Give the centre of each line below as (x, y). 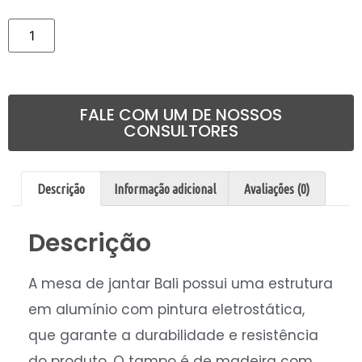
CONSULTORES (181, 130)
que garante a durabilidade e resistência (173, 336)
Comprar (86, 28)
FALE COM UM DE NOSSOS (181, 114)
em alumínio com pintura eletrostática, (166, 310)
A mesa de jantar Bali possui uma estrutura (181, 284)
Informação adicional (164, 189)
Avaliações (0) (276, 189)
